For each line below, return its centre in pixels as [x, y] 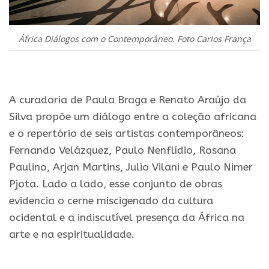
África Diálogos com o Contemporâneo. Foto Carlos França [134, 39]
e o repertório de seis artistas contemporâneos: [127, 134]
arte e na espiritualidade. [72, 235]
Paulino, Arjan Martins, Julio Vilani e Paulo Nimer [131, 168]
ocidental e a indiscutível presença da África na [127, 218]
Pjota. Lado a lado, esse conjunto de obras [116, 184]
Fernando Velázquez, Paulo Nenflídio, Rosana [122, 151]
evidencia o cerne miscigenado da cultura [111, 201]
